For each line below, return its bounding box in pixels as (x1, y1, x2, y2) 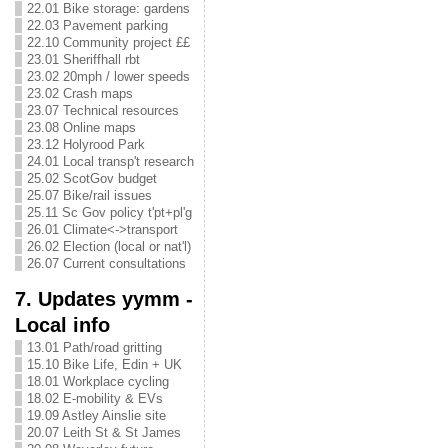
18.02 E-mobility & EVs (26, 391, 163, 406)
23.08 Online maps (26, 120, 136, 135)
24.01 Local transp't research (26, 154, 194, 169)
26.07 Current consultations (26, 256, 186, 271)
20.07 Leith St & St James (26, 425, 181, 440)
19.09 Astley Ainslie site (26, 408, 166, 423)
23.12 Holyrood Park (26, 137, 145, 152)
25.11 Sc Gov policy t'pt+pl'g (26, 205, 192, 220)
